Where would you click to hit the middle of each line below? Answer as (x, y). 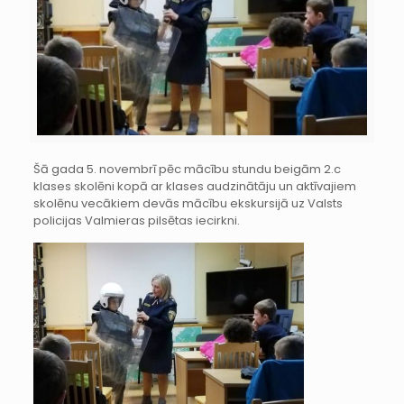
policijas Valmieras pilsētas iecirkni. (136, 221)
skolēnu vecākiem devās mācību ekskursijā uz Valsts (188, 204)
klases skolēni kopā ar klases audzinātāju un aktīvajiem (194, 187)
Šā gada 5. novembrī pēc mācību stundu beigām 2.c (187, 170)
